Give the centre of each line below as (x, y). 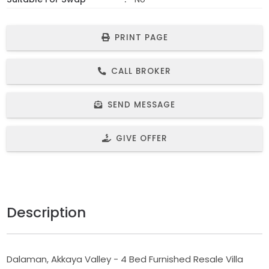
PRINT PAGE (141, 37)
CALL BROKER (141, 71)
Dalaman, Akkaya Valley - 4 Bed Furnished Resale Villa (125, 259)
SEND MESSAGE (141, 104)
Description (47, 212)
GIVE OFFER (141, 138)
